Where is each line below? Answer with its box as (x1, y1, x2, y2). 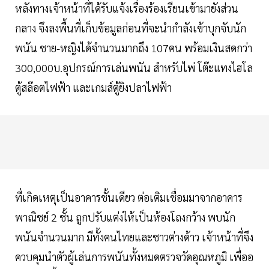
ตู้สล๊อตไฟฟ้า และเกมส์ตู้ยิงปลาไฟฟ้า (15, 80, 172, 94)
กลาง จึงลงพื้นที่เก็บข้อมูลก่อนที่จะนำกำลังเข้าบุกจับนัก (15, 20, 246, 35)
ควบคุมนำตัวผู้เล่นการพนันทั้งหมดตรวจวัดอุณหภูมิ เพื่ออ (15, 249, 253, 264)
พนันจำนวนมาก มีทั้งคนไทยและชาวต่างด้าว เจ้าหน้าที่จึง (15, 229, 253, 244)
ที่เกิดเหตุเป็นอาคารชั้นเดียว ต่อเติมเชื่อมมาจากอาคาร (15, 190, 243, 204)
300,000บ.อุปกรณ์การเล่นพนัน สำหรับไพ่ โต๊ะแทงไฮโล (15, 60, 253, 74)
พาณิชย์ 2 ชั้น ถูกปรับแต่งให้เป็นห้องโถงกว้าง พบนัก (15, 210, 235, 224)
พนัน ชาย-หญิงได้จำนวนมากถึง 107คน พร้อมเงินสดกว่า (15, 40, 252, 55)
